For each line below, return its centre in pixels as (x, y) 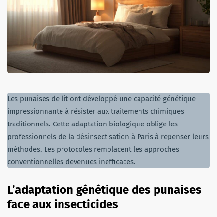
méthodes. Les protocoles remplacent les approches (93, 149)
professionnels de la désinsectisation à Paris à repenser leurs (108, 136)
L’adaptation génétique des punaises (104, 190)
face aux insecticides (63, 204)
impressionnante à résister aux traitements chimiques (96, 111)
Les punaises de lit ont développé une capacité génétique (101, 99)
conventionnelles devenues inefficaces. (71, 162)
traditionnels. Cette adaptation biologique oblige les (93, 124)
